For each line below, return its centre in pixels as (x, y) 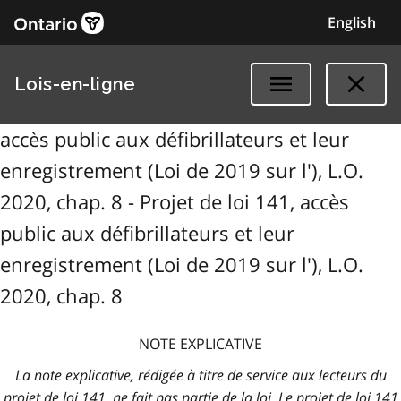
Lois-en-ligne (75, 84)
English (352, 22)
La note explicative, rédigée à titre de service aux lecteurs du (200, 375)
